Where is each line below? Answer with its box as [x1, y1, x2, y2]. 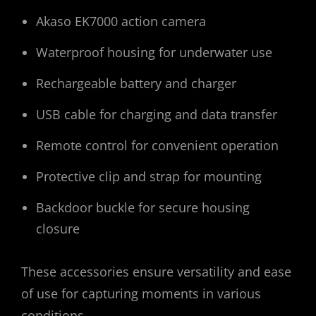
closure [36, 219, 80, 237]
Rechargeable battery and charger [36, 74, 236, 92]
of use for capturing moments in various [21, 285, 261, 303]
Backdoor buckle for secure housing [36, 198, 250, 216]
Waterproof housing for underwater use [36, 43, 272, 61]
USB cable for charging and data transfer [36, 105, 277, 123]
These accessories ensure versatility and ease [21, 263, 291, 281]
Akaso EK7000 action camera [36, 12, 206, 30]
